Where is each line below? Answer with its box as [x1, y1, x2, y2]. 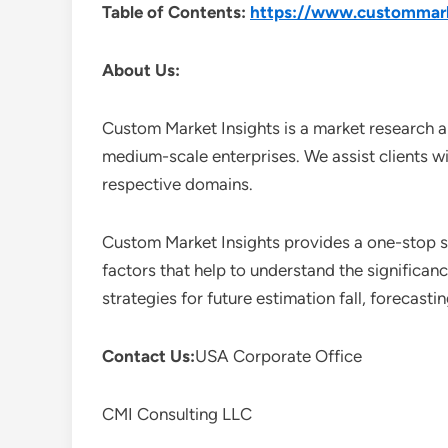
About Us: [102, 60, 180, 80]
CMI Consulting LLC [102, 404, 252, 424]
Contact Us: [102, 346, 195, 366]
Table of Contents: [102, 2, 250, 22]
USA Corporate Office [195, 346, 362, 366]
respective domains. [102, 174, 253, 194]
